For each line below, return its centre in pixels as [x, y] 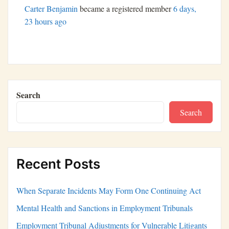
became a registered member [125, 9]
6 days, [185, 9]
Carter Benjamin [51, 9]
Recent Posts [58, 164]
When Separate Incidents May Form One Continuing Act [109, 191]
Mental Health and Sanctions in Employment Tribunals [105, 208]
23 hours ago [45, 21]
